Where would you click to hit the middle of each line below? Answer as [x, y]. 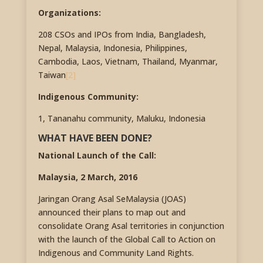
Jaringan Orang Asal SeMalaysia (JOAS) [112, 198]
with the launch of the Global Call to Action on [127, 239]
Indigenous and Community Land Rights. [116, 252]
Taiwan [52, 75]
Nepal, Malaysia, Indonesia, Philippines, [112, 48]
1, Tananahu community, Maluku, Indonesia [122, 118]
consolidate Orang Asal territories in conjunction [131, 225]
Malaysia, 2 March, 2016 [87, 177]
